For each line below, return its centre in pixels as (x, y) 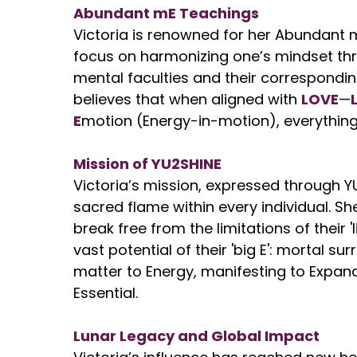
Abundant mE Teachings (166, 13)
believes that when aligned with (187, 99)
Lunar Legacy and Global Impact (196, 336)
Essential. (106, 293)
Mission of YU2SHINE (147, 164)
